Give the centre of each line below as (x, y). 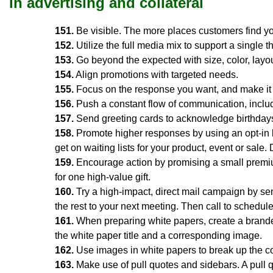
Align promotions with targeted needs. (156, 74)
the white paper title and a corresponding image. (158, 235)
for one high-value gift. (103, 177)
